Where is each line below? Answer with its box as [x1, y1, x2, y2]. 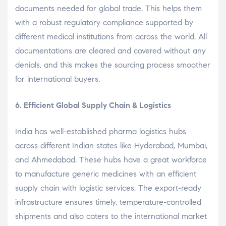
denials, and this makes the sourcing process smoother [15, 60, 210, 70]
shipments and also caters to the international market [15, 211, 207, 221]
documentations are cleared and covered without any [15, 45, 206, 55]
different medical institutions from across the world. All [15, 31, 207, 41]
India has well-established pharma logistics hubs [15, 126, 186, 136]
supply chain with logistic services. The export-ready [15, 183, 201, 193]
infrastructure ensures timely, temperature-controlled [15, 197, 201, 207]
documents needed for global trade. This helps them [15, 3, 202, 13]
